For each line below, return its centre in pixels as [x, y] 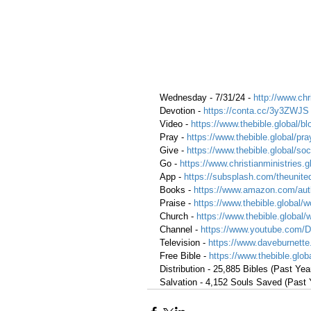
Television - [184, 242]
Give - [173, 150]
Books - [177, 190]
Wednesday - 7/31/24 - [207, 97]
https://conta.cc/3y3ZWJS [256, 110]
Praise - [177, 203]
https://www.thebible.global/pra [248, 137]
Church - [178, 216]
